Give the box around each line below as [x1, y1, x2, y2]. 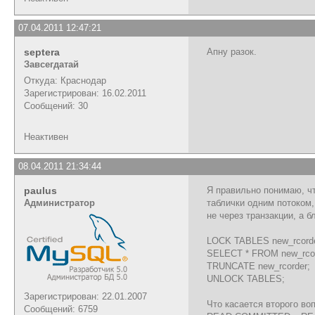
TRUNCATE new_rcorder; [207, 260, 310, 271]
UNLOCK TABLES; [207, 273, 285, 284]
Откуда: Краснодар [24, 75, 106, 86]
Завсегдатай [24, 58, 79, 70]
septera [24, 46, 60, 58]
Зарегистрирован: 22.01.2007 [24, 290, 147, 302]
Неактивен [24, 131, 68, 142]
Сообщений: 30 [24, 100, 88, 111]
